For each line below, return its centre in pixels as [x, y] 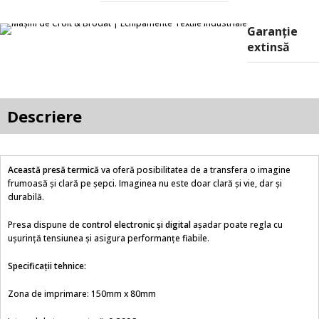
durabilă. [26, 197]
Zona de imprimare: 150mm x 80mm [82, 294]
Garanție [272, 31]
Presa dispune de [45, 225]
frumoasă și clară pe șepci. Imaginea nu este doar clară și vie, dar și [145, 183]
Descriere [45, 116]
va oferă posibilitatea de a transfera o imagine [195, 170]
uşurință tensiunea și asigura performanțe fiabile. [109, 238]
